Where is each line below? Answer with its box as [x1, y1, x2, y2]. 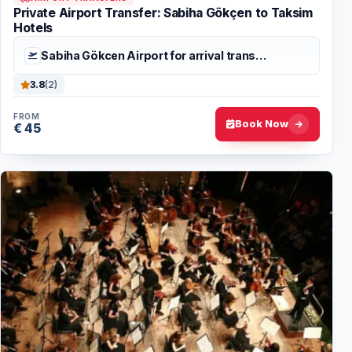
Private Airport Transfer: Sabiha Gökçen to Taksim [13, 5, 313, 21]
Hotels [13, 20, 53, 36]
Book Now [234, 117, 288, 130]
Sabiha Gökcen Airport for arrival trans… [41, 48, 266, 62]
